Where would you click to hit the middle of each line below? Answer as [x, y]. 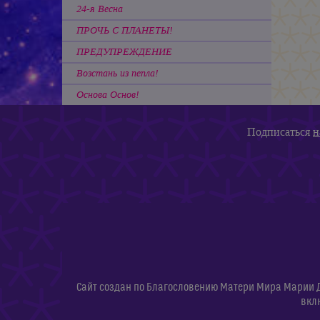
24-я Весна [100, 9]
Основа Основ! [108, 94]
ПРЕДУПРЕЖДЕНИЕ [124, 51]
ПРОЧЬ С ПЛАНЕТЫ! [125, 30]
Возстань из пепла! [117, 73]
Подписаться [280, 131]
